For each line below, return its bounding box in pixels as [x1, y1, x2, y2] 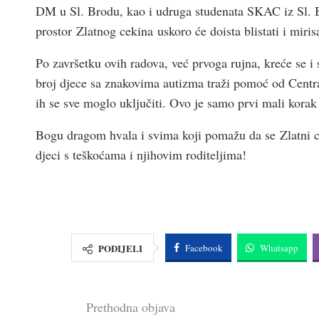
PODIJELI [98, 241, 142, 255]
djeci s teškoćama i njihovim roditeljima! [36, 145, 246, 163]
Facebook [185, 241, 223, 254]
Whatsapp [260, 241, 298, 254]
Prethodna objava [86, 298, 175, 315]
